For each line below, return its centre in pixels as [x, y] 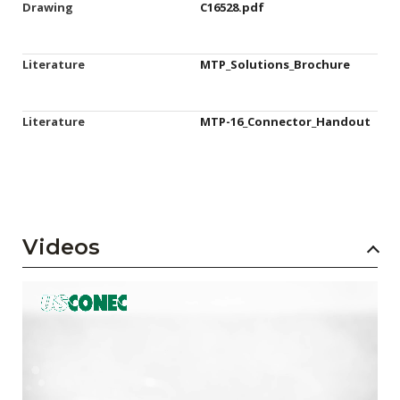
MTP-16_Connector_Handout [285, 121]
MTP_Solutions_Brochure [275, 64]
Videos [61, 247]
